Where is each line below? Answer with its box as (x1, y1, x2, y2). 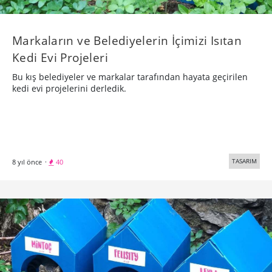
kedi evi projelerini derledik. (12, 82, 126, 94)
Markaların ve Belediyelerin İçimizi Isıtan (12, 32, 242, 49)
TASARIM (232, 156, 257, 165)
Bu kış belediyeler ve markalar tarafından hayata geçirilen (12, 70, 248, 83)
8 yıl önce (12, 157, 42, 166)
